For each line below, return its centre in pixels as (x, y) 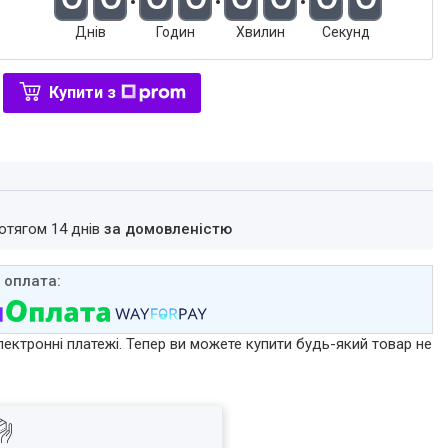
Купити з (83, 92)
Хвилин (261, 32)
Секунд (345, 32)
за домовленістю (168, 229)
